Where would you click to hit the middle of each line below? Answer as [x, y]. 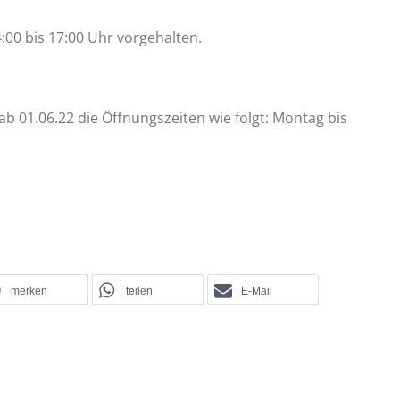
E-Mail [257, 291]
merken [29, 291]
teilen [139, 291]
